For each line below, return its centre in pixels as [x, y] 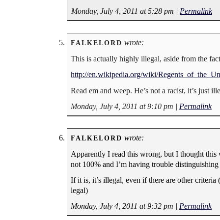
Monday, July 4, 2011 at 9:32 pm [122, 206]
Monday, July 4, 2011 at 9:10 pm [122, 106]
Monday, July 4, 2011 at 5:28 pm [123, 11]
